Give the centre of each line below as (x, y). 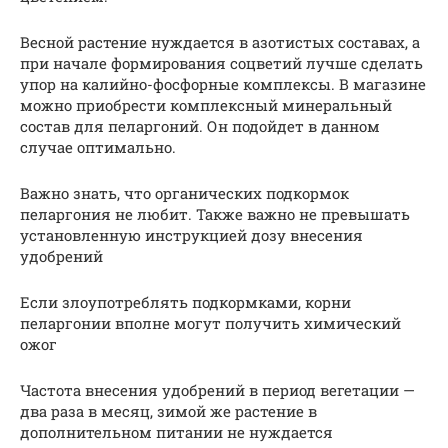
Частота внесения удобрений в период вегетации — (217, 390)
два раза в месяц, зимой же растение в (168, 411)
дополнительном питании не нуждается (176, 432)
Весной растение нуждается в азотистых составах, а (220, 42)
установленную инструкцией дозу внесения (191, 235)
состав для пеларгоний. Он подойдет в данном (200, 126)
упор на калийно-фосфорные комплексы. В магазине (223, 84)
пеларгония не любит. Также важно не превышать (215, 214)
